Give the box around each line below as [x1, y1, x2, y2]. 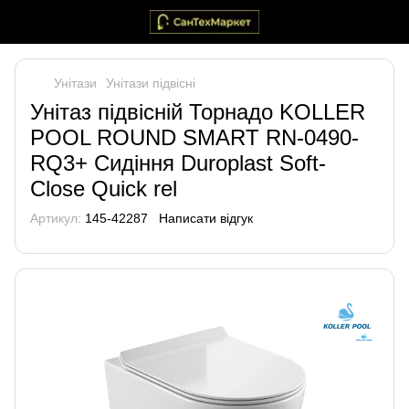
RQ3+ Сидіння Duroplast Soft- [30, 151, 326, 175]
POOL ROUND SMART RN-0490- [30, 125, 359, 150]
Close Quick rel [30, 176, 177, 201]
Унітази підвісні [106, 76, 195, 90]
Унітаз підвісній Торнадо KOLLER [30, 100, 365, 124]
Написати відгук [159, 211, 253, 225]
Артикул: [30, 211, 81, 225]
